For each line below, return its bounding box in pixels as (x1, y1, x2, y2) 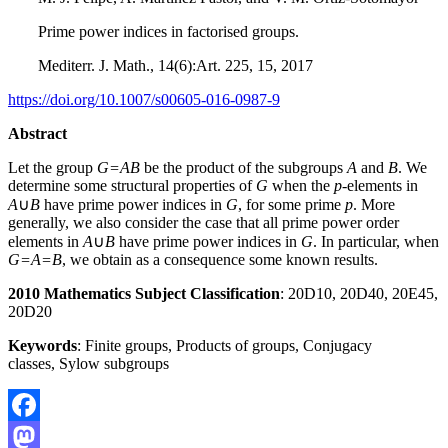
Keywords (8, 336, 77, 354)
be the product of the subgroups (140, 158, 347, 176)
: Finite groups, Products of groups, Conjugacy (77, 336, 372, 354)
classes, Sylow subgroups (8, 354, 169, 372)
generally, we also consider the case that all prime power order (8, 213, 399, 231)
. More (353, 195, 395, 213)
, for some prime (238, 195, 345, 213)
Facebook (8, 427, 70, 445)
